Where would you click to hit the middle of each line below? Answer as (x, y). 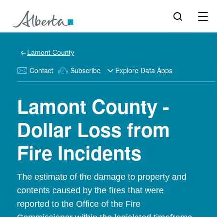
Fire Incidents (79, 152)
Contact (41, 70)
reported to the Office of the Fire (79, 204)
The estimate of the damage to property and (102, 177)
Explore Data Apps (144, 70)
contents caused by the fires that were (90, 190)
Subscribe (85, 70)
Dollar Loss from (93, 129)
